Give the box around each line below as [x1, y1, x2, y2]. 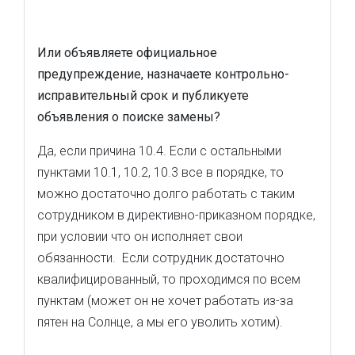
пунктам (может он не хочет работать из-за [37, 293, 293, 308]
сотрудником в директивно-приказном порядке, [37, 208, 315, 223]
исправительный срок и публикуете [37, 88, 249, 103]
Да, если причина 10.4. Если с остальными [37, 143, 281, 158]
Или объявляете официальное [37, 45, 217, 60]
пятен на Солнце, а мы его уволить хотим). [37, 315, 283, 330]
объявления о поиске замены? [37, 109, 223, 124]
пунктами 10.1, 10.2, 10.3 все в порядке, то [37, 165, 284, 180]
